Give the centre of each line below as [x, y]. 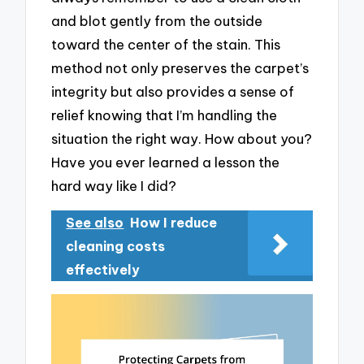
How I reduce [174, 222]
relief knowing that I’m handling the [165, 115]
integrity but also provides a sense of [173, 92]
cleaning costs [116, 246]
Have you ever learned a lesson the [166, 162]
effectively [103, 269]
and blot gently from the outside [157, 21]
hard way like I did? [114, 186]
